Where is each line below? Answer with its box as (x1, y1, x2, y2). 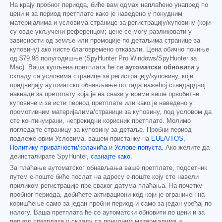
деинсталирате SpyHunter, (10, 153, 91, 161)
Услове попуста (114, 144, 162, 152)
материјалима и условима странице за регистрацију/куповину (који (10, 19, 211, 27)
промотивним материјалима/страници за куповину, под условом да (10, 109, 212, 116)
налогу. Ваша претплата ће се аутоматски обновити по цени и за (10, 209, 205, 217)
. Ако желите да (162, 144, 210, 152)
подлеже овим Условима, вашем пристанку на (10, 135, 151, 143)
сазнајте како (91, 153, 130, 161)
